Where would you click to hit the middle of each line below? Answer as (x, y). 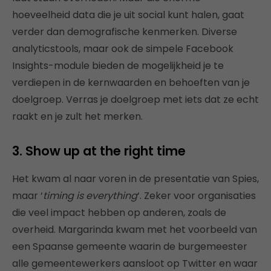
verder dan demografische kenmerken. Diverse (125, 31)
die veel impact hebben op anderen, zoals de (119, 212)
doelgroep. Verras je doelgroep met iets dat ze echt (135, 99)
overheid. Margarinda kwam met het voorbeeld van (135, 229)
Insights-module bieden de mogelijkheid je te (118, 65)
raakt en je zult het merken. (77, 116)
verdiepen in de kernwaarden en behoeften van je (131, 82)
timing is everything (90, 195)
